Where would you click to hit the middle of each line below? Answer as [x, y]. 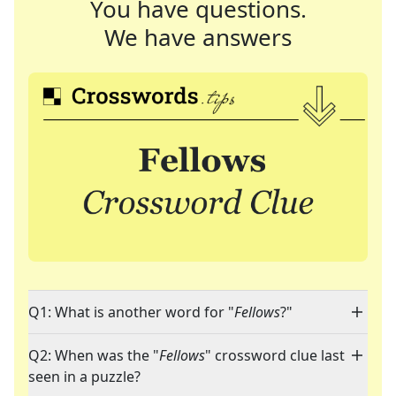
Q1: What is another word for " [131, 312]
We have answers [198, 37]
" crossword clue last [275, 356]
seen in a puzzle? [84, 377]
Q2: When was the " [94, 356]
